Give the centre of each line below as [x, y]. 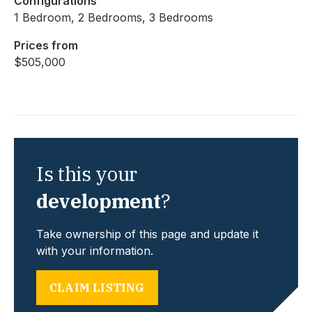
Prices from [46, 45]
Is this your [87, 174]
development [99, 201]
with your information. [95, 251]
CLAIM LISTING [97, 288]
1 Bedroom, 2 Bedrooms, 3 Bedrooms [114, 17]
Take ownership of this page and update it [147, 234]
